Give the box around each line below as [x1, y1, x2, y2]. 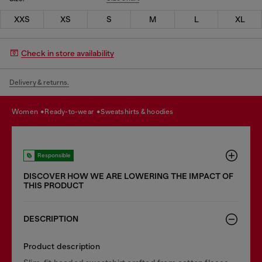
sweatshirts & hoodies [105, 108, 174, 116]
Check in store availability [21, 49, 114, 58]
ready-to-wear [49, 108, 96, 116]
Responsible [37, 151, 71, 158]
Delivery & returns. [9, 78, 69, 87]
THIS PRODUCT [23, 180, 84, 191]
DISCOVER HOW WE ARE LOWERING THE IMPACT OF [23, 171, 233, 181]
